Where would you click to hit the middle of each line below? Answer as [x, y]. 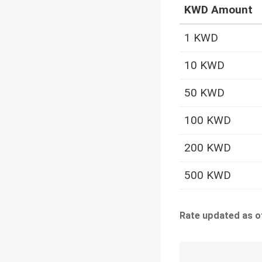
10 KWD [204, 65]
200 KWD [208, 148]
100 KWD [208, 120]
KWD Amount [218, 10]
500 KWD [208, 175]
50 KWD [204, 93]
